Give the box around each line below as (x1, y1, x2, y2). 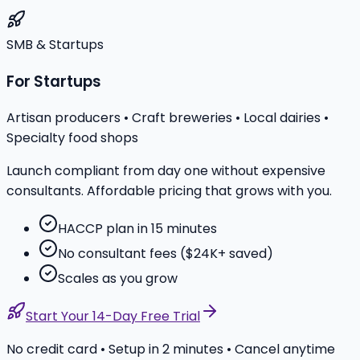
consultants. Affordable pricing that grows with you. (6, 182, 332, 201)
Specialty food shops (6, 129, 138, 148)
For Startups (6, 70, 101, 92)
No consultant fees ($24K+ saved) (58, 244, 273, 264)
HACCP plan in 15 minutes (58, 219, 217, 239)
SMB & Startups (6, 35, 104, 54)
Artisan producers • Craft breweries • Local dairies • (6, 108, 329, 128)
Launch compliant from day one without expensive (6, 162, 325, 181)
